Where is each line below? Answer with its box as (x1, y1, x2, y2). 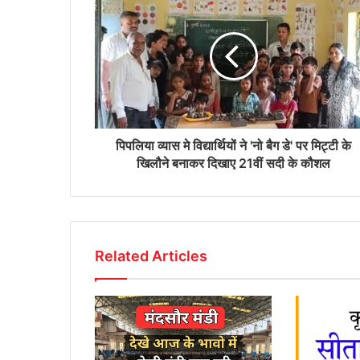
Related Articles (95, 247, 207, 265)
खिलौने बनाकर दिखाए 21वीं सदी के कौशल (137, 155, 330, 172)
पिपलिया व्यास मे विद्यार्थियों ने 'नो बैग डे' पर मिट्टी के (116, 137, 351, 154)
